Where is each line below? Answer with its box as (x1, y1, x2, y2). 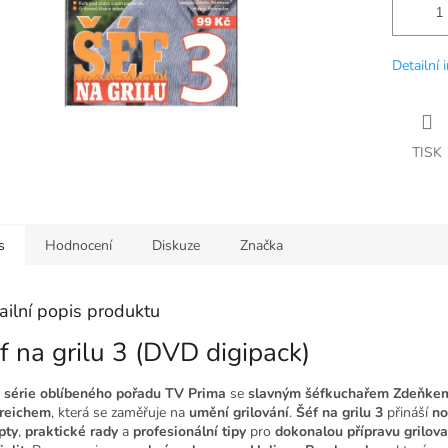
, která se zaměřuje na (51, 402, 185, 422)
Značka (240, 235, 283, 255)
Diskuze (152, 235, 200, 255)
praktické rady (25, 421, 118, 441)
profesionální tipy (133, 421, 246, 441)
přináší (387, 402, 428, 422)
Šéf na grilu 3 (296, 402, 383, 422)
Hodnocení (45, 235, 112, 255)
